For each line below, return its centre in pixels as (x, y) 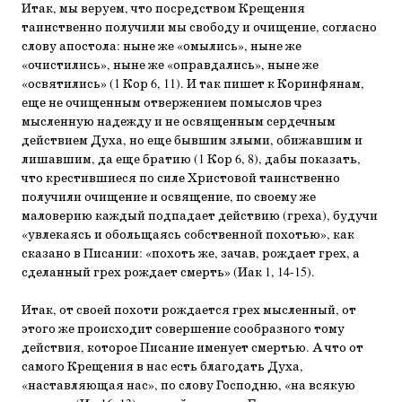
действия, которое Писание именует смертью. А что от (192, 348)
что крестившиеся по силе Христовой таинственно (181, 179)
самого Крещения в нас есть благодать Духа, (162, 367)
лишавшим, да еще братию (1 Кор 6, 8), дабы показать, (191, 160)
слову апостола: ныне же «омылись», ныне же (162, 47)
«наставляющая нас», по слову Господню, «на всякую (188, 386)
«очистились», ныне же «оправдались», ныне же (170, 66)
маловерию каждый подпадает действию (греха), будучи (200, 216)
